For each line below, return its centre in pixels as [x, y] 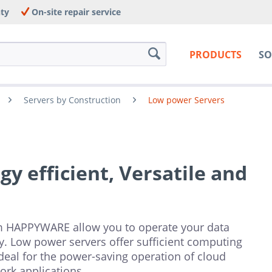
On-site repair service [75, 12]
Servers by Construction [72, 100]
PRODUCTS [215, 55]
